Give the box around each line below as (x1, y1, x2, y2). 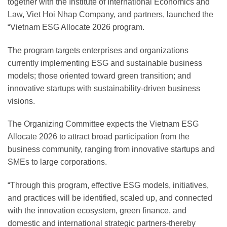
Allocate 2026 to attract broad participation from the (8, 132, 190, 141)
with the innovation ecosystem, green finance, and (8, 206, 186, 215)
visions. (8, 96, 35, 105)
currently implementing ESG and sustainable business (8, 58, 202, 67)
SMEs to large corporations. (8, 158, 107, 167)
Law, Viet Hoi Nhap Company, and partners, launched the (8, 10, 213, 19)
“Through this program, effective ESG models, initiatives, (8, 181, 209, 190)
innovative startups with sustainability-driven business (8, 84, 200, 93)
